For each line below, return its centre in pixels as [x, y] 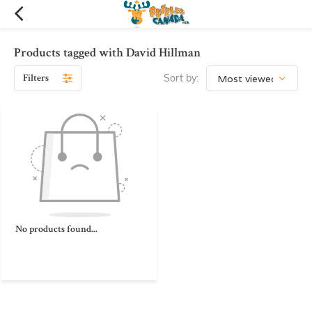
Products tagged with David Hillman [107, 53]
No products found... [56, 229]
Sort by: [181, 78]
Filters [36, 78]
